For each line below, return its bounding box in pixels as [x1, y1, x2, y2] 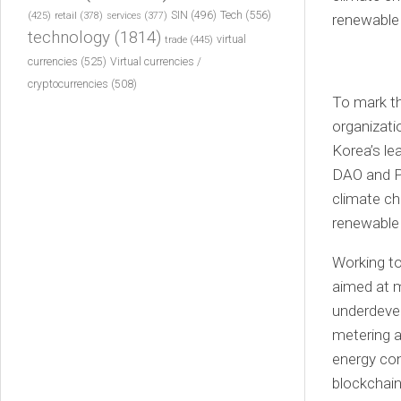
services [107, 10, 141, 21]
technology [28, 28, 110, 47]
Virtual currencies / [110, 55, 201, 68]
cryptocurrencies [28, 78, 108, 90]
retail [55, 10, 77, 21]
